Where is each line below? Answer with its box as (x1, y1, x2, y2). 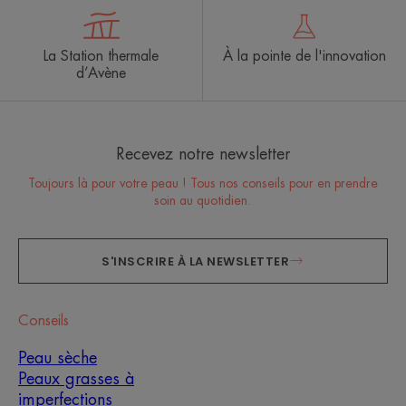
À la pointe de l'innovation (223, 49, 386, 64)
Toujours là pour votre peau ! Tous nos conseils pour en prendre (27, 177, 378, 190)
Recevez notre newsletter (115, 146, 290, 163)
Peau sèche (18, 350, 97, 367)
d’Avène (76, 66, 126, 82)
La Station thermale (43, 49, 159, 64)
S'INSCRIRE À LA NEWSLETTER (101, 252, 290, 270)
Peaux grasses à (18, 371, 134, 388)
